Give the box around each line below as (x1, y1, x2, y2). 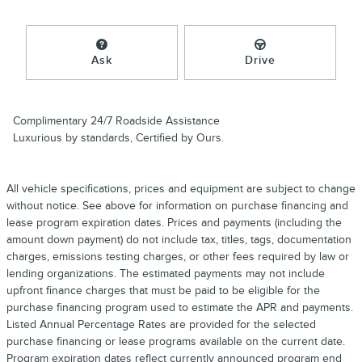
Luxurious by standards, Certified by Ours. (13, 131, 224, 145)
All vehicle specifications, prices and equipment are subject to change (6, 182, 356, 196)
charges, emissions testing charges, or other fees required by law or (6, 250, 349, 264)
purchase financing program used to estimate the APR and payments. (6, 301, 353, 315)
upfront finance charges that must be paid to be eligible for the (6, 284, 320, 298)
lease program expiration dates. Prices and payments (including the (6, 216, 342, 230)
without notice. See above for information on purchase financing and (6, 199, 348, 213)
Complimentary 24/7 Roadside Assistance (13, 114, 220, 128)
